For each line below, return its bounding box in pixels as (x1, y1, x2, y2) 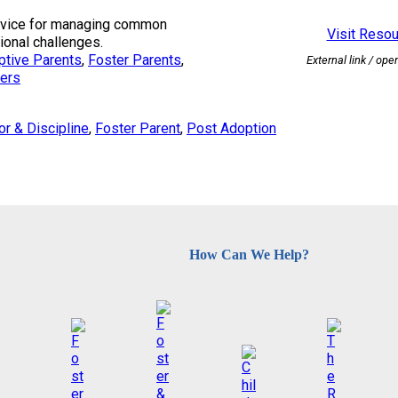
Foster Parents (88, 52, 181, 69)
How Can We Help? (188, 246, 309, 262)
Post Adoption (187, 120, 276, 138)
